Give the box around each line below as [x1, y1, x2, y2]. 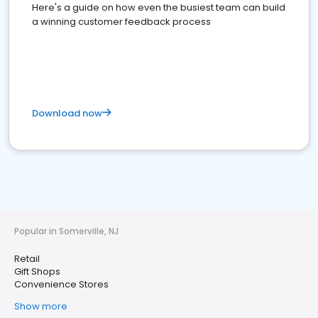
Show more [14, 300, 67, 313]
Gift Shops [14, 265, 60, 278]
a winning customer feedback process [32, 15, 211, 28]
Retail [14, 252, 40, 265]
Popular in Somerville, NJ [14, 225, 119, 237]
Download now [32, 106, 102, 120]
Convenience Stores [14, 278, 109, 291]
